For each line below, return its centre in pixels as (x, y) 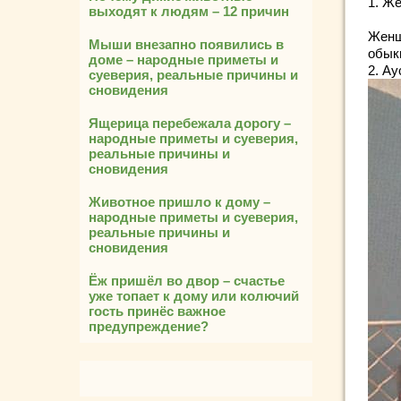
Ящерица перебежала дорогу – (190, 123)
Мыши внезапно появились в (186, 44)
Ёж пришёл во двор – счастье (187, 281)
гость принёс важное (157, 311)
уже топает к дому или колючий (194, 296)
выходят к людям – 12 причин (189, 11)
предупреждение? (149, 326)
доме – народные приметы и (183, 60)
